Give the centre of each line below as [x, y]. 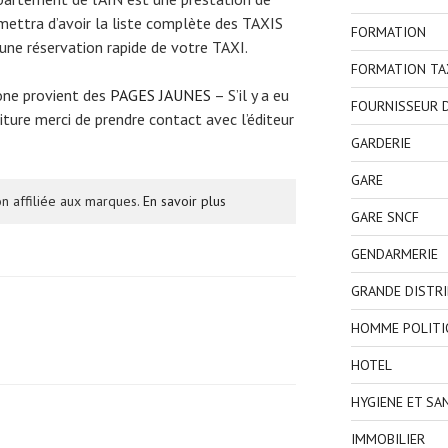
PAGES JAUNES [160, 95]
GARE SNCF [384, 217]
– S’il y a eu [250, 95]
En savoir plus [184, 201]
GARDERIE [380, 143]
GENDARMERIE [394, 254]
